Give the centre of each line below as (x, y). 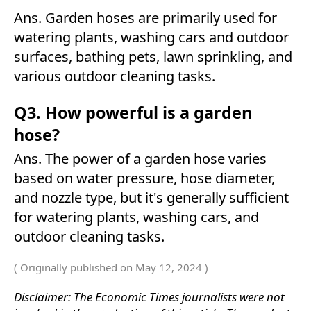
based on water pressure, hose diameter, (144, 178)
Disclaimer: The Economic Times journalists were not (149, 297)
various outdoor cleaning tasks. (115, 76)
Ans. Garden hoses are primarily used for (145, 18)
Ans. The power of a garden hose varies (140, 159)
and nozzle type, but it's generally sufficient (151, 198)
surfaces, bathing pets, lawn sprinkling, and (153, 57)
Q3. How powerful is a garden (133, 112)
